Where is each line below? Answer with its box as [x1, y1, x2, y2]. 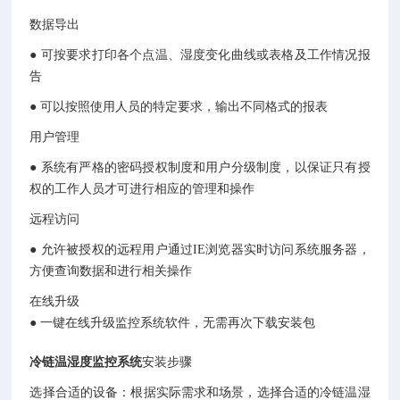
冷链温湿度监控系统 [29, 355, 143, 369]
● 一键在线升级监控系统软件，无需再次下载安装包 [29, 316, 316, 329]
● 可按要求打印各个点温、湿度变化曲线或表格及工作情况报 [29, 48, 371, 62]
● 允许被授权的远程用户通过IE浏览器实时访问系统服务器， [29, 243, 371, 256]
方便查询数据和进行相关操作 [29, 264, 193, 278]
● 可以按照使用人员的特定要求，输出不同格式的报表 [29, 100, 329, 113]
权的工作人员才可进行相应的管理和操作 [29, 182, 255, 196]
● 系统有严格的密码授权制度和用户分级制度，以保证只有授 [29, 161, 371, 174]
